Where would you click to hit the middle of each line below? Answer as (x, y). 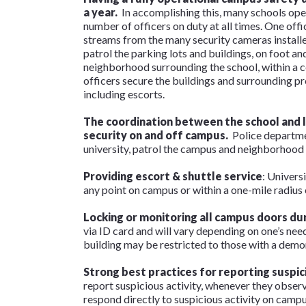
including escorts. (124, 94)
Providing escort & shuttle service (173, 176)
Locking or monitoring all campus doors (185, 217)
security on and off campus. (157, 135)
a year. (100, 12)
